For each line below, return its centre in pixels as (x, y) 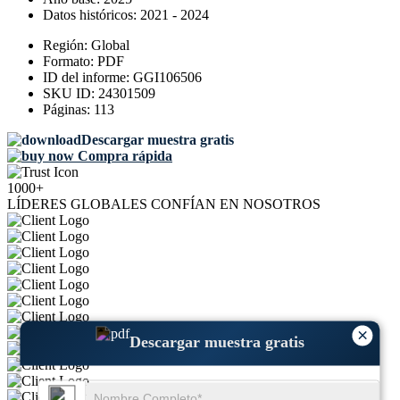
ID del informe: (88, 78)
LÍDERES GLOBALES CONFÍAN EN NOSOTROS (164, 204)
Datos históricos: (92, 15)
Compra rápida (123, 156)
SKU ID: (71, 94)
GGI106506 (167, 78)
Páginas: (68, 110)
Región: (67, 46)
